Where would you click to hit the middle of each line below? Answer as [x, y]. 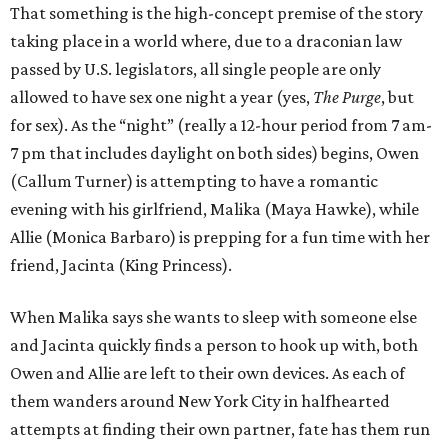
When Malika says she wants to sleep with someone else [213, 317]
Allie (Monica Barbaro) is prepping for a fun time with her [220, 237]
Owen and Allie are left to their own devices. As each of [207, 373]
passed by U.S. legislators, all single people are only [195, 69]
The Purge [347, 97]
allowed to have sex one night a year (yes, [161, 97]
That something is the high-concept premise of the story [216, 13]
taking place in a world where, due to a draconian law [206, 41]
